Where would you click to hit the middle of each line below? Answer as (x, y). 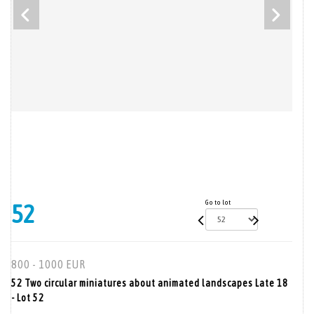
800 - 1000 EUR (48, 264)
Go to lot (219, 202)
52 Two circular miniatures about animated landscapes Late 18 (150, 283)
